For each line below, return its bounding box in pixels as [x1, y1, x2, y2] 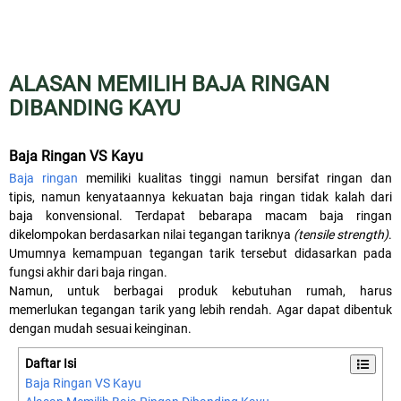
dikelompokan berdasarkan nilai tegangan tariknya [9, 227, 294, 243]
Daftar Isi [25, 356, 76, 371]
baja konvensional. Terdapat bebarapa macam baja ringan [9, 209, 392, 224]
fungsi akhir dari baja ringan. [9, 265, 167, 280]
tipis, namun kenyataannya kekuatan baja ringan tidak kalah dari [9, 190, 392, 205]
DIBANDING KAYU [9, 96, 181, 122]
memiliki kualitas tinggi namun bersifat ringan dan [77, 171, 392, 186]
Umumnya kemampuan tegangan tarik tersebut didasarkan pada [9, 246, 392, 261]
